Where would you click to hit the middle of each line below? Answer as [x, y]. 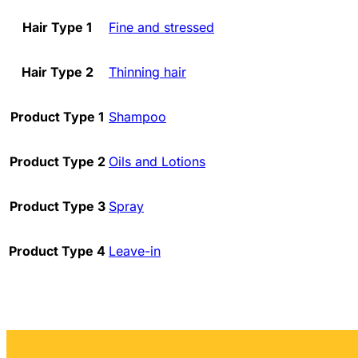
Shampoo [137, 116]
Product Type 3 [57, 206]
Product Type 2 [57, 161]
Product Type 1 [57, 116]
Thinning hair [147, 72]
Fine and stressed [161, 27]
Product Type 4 [57, 251]
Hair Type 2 [57, 72]
